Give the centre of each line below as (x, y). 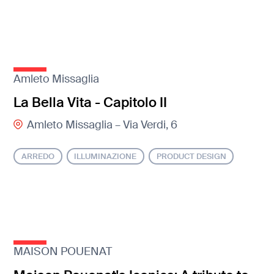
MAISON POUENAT (63, 252)
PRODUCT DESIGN (191, 156)
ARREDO (38, 156)
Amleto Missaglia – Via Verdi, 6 (102, 125)
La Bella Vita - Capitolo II (91, 102)
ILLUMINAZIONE (106, 156)
